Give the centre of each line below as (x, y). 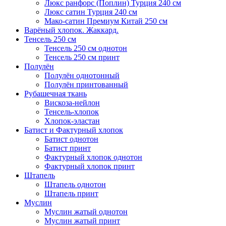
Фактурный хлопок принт (90, 166)
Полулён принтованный (86, 84)
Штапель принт (71, 193)
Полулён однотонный (82, 75)
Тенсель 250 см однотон (86, 48)
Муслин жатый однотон (86, 212)
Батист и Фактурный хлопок (74, 130)
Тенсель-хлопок (72, 112)
